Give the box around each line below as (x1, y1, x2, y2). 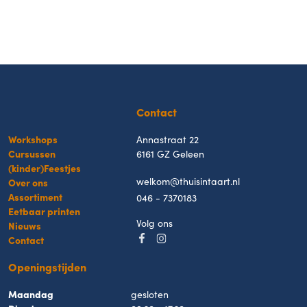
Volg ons (136, 216, 173, 230)
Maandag (8, 287, 53, 301)
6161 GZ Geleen (136, 147, 204, 160)
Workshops (8, 132, 58, 146)
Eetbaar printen (8, 204, 80, 218)
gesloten (131, 287, 169, 301)
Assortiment (8, 190, 62, 204)
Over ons (8, 175, 48, 189)
